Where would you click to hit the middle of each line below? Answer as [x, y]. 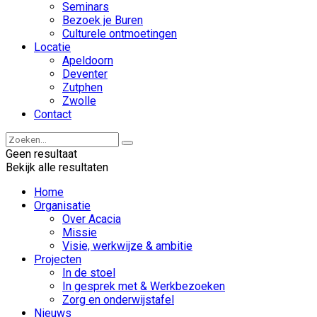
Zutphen [82, 87]
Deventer [85, 74]
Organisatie [62, 206]
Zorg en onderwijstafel [118, 300]
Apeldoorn [88, 60]
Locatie [52, 47]
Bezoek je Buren [103, 20]
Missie [80, 232]
